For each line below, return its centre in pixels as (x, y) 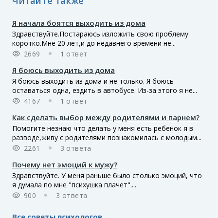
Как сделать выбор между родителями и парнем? (106, 117)
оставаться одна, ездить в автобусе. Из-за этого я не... (105, 90)
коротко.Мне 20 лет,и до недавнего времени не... (94, 43)
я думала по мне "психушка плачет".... (74, 184)
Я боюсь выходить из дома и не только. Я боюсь (93, 81)
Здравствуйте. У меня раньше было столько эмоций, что (107, 175)
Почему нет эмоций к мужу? (65, 164)
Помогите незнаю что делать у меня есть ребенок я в (103, 128)
